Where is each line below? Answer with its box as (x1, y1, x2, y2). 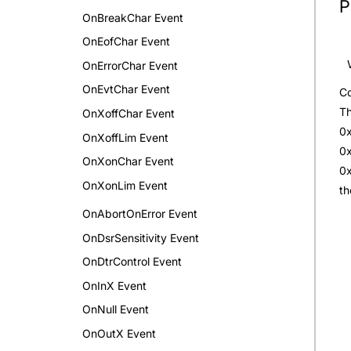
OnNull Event (82, 302, 149, 317)
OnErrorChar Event (82, 58, 178, 72)
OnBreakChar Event (82, 10, 183, 24)
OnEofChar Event (82, 34, 170, 49)
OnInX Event (82, 278, 147, 292)
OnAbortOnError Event (82, 206, 197, 220)
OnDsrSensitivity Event (82, 230, 199, 244)
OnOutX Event (82, 326, 156, 340)
